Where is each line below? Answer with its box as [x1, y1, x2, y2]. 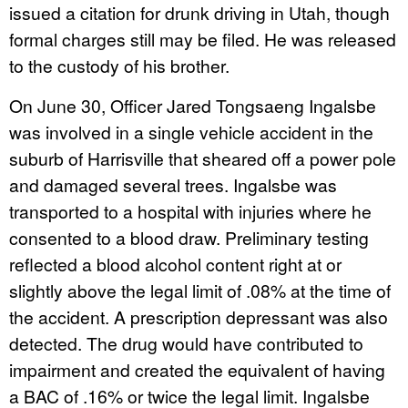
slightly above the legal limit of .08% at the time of [9, 278, 391, 302]
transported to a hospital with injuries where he [9, 199, 372, 223]
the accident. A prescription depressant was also [9, 304, 388, 329]
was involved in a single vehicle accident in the [9, 119, 373, 144]
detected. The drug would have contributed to [9, 331, 363, 355]
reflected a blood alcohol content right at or [9, 251, 342, 276]
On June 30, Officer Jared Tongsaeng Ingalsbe [9, 93, 376, 117]
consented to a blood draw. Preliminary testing [9, 225, 369, 250]
